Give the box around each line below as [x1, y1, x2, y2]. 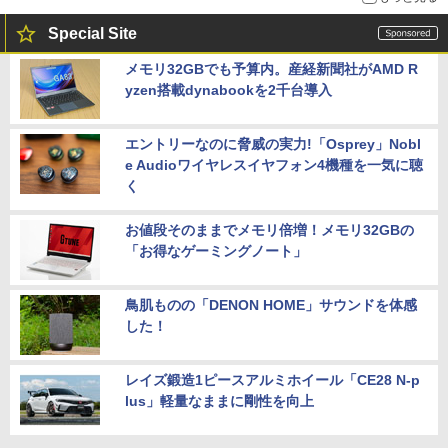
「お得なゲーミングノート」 [125, 243, 307, 260]
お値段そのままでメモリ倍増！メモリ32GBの [125, 222, 414, 239]
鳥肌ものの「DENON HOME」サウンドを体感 [125, 297, 417, 314]
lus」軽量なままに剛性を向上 [125, 393, 314, 410]
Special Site [48, 25, 137, 43]
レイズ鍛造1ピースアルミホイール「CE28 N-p [125, 372, 420, 389]
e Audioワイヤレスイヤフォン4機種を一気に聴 [125, 157, 423, 174]
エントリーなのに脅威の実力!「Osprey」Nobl [125, 136, 421, 153]
